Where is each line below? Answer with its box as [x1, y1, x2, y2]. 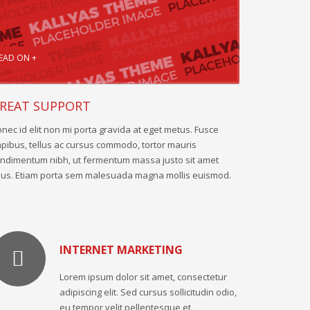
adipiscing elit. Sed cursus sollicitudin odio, [60, 285, 237, 298]
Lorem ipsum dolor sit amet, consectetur [60, 270, 227, 283]
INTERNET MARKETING [60, 241, 183, 257]
